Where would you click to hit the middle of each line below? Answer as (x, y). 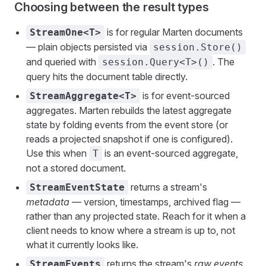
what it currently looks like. (82, 244)
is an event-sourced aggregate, (170, 153)
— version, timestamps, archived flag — (155, 202)
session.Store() (198, 47)
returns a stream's (168, 187)
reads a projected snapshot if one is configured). (129, 139)
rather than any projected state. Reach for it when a (136, 216)
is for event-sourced (185, 95)
